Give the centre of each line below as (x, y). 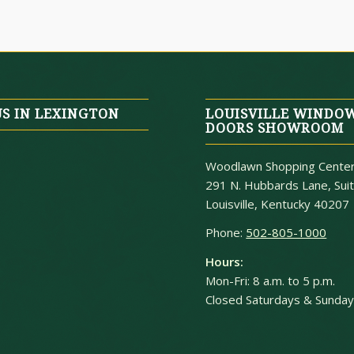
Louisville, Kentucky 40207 (278, 203)
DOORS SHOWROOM (275, 128)
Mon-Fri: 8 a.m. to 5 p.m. (271, 281)
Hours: (225, 262)
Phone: (226, 233)
